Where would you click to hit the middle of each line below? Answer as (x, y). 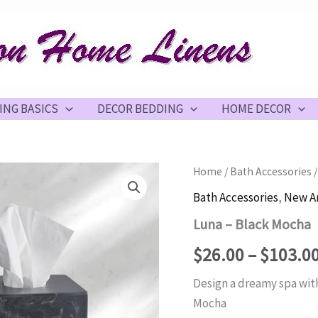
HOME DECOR (256, 109)
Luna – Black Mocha (252, 224)
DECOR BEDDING (140, 109)
